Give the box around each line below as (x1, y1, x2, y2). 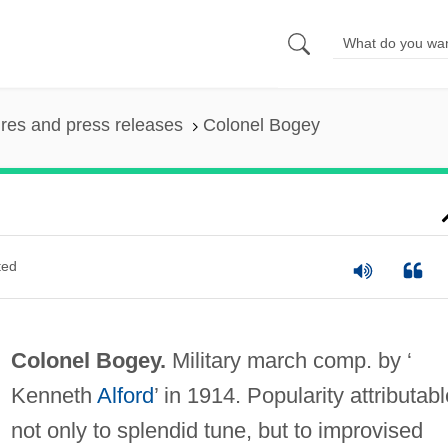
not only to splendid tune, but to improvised (10, 417, 423, 443)
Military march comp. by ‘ (165, 347, 412, 373)
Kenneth (10, 382, 97, 408)
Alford (96, 382, 154, 408)
